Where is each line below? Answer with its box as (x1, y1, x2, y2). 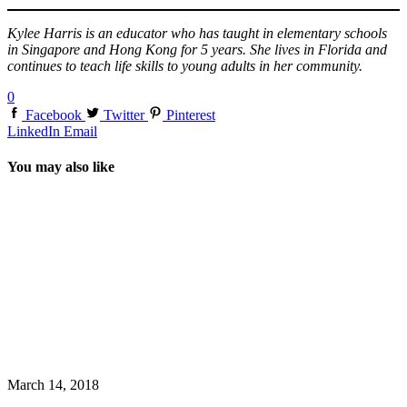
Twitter (104, 107, 144, 124)
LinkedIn (7, 124, 60, 140)
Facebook (25, 107, 82, 124)
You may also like (7, 159, 114, 175)
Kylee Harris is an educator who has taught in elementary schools (7, 25, 387, 42)
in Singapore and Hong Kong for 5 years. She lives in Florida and (7, 42, 387, 58)
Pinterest (166, 107, 215, 124)
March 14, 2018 (7, 376, 99, 392)
